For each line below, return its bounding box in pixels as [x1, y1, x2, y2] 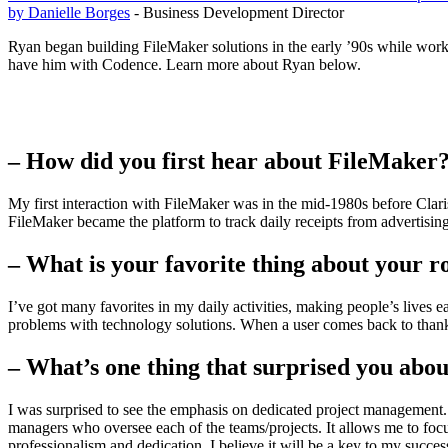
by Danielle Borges [8, 4, 130, 22]
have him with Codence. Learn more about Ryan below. [8, 56, 361, 74]
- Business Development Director [130, 4, 344, 22]
